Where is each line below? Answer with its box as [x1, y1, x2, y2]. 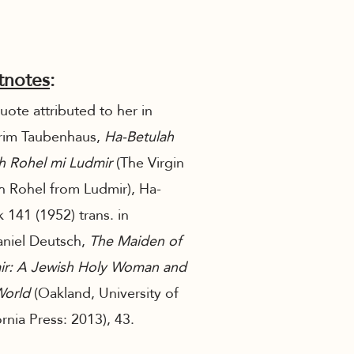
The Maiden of [89, 228, 182, 254]
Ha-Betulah [104, 123, 174, 149]
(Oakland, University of [34, 280, 179, 306]
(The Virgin [112, 149, 184, 175]
